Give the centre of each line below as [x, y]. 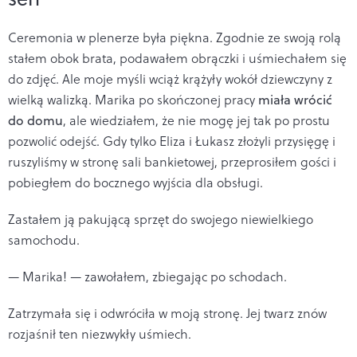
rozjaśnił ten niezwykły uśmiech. [100, 333]
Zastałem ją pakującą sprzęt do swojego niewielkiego [161, 219]
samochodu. [44, 239]
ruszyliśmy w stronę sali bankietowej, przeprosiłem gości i [172, 161]
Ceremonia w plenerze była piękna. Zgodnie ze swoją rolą [175, 37]
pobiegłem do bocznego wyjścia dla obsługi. [135, 182]
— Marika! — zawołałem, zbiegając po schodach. [147, 276]
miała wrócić [295, 99]
